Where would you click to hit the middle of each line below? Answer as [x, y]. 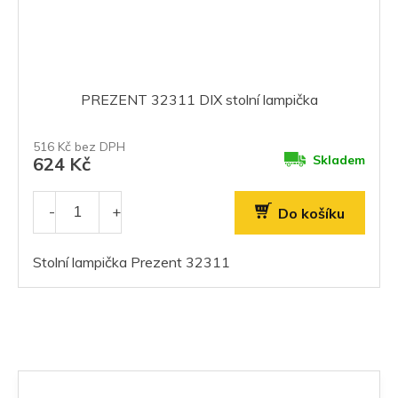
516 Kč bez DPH [79, 146]
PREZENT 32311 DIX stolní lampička [199, 99]
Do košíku [311, 213]
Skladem [339, 159]
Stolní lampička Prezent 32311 [131, 262]
